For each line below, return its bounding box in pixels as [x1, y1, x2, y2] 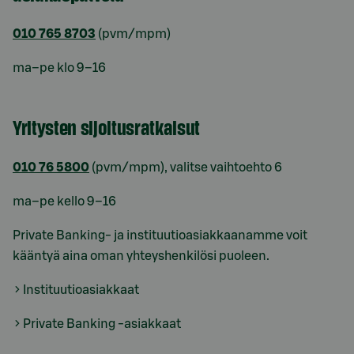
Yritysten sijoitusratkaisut [13, 115, 200, 139]
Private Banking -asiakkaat [23, 318, 181, 330]
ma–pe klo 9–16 [13, 62, 106, 74]
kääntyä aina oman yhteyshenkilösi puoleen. [13, 250, 269, 262]
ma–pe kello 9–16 [13, 195, 116, 208]
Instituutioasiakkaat [23, 284, 139, 296]
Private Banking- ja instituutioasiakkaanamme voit [13, 229, 307, 242]
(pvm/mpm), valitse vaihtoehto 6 [89, 161, 282, 174]
